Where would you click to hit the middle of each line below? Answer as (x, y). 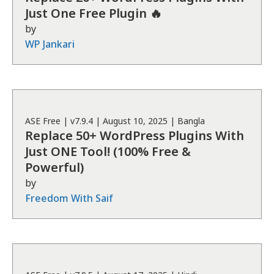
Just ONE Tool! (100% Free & (108, 151)
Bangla (191, 121)
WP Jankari (50, 44)
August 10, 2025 (135, 121)
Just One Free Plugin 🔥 (94, 13)
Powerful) (54, 167)
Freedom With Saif (69, 198)
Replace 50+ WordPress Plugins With (135, 135)
